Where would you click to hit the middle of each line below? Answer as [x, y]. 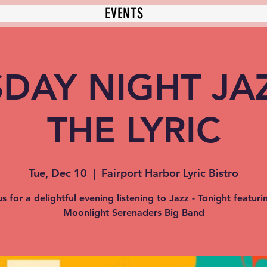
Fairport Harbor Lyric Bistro [170, 173]
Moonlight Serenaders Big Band [133, 212]
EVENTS [124, 13]
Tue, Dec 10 [58, 173]
